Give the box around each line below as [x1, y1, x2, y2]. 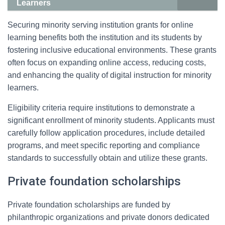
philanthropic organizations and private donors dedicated [8, 213, 209, 221]
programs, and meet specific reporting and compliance [8, 141, 200, 150]
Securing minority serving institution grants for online [8, 21, 193, 29]
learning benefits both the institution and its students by [8, 33, 202, 42]
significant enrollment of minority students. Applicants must [8, 116, 214, 125]
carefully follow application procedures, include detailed [8, 129, 205, 137]
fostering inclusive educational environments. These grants [8, 46, 216, 54]
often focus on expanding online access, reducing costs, [8, 58, 206, 67]
